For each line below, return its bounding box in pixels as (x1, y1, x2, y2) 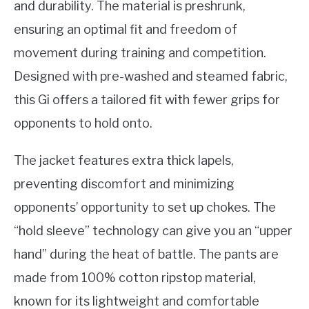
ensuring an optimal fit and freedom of (14, 22, 237, 37)
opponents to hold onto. (14, 116, 152, 131)
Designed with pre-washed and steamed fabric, (14, 69, 288, 84)
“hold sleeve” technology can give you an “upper (14, 223, 292, 239)
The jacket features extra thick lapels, (14, 153, 234, 168)
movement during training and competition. (14, 46, 266, 61)
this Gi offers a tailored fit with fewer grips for (14, 92, 280, 108)
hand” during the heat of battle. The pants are (14, 247, 279, 262)
